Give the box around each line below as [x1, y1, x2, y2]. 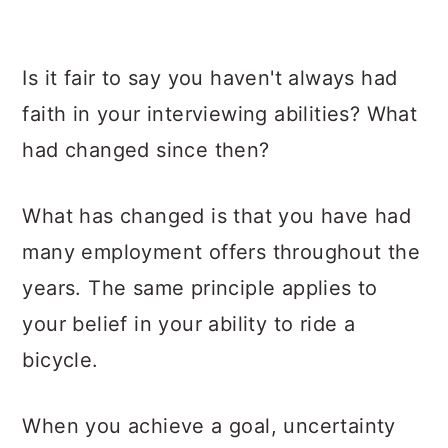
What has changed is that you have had [22, 204, 412, 228]
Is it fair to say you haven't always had [22, 66, 398, 90]
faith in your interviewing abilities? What [22, 102, 418, 126]
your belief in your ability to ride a [22, 312, 356, 336]
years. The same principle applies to [22, 276, 378, 300]
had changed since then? [22, 138, 270, 162]
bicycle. [22, 348, 99, 372]
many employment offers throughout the [22, 240, 421, 264]
